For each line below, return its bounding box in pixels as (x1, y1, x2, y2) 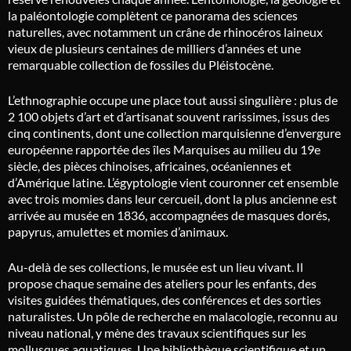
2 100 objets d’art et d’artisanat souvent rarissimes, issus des (8, 109, 330, 124)
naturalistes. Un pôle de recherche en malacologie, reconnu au (8, 309, 338, 324)
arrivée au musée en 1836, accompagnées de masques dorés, (8, 208, 330, 223)
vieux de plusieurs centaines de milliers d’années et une (8, 41, 301, 56)
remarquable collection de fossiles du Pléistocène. (8, 57, 273, 72)
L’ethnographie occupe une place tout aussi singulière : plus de (8, 92, 338, 107)
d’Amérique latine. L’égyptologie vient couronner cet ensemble (8, 175, 338, 190)
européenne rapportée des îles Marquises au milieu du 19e (8, 142, 320, 157)
